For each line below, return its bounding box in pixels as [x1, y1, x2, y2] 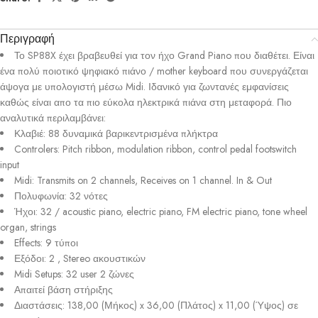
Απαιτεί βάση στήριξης [14, 283, 113, 297]
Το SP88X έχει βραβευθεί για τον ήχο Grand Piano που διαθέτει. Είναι [14, 48, 314, 63]
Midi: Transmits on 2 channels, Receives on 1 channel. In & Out [14, 173, 272, 188]
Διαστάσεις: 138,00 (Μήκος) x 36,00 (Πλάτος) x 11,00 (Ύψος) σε [14, 298, 298, 313]
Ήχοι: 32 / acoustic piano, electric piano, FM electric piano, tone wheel [14, 204, 307, 219]
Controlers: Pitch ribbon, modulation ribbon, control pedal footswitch [14, 142, 297, 157]
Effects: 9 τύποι [14, 236, 78, 251]
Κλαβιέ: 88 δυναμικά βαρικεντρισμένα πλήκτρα [14, 126, 218, 141]
